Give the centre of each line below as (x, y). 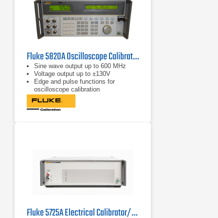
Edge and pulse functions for (74, 82)
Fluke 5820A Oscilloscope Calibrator (136, 57)
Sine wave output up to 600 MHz (80, 66)
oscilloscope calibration (67, 89)
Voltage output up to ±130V (72, 74)
